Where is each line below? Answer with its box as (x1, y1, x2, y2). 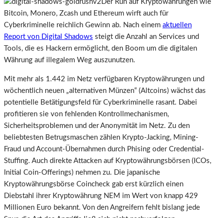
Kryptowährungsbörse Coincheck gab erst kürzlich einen (4, 180, 183, 188)
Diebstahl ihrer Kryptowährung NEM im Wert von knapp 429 (4, 192, 198, 200)
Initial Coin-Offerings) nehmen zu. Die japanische (4, 168, 160, 176)
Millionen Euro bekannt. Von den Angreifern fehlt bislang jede (4, 203, 200, 211)
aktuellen (163, 21, 192, 29)
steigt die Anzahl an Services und (93, 33, 199, 40)
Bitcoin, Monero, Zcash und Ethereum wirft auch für (4, 9, 168, 17)
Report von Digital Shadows (4, 33, 93, 40)
